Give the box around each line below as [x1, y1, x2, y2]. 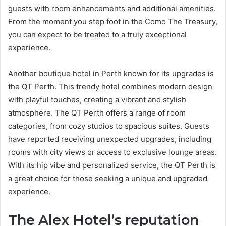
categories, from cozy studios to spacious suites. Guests [8, 121, 209, 131]
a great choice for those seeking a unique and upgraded [8, 173, 207, 183]
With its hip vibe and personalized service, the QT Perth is [8, 160, 215, 170]
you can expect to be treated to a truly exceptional [8, 29, 187, 39]
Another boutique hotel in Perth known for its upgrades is [8, 68, 214, 78]
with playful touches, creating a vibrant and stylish [8, 94, 186, 104]
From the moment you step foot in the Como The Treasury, [8, 16, 217, 26]
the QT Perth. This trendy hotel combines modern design [8, 81, 212, 91]
